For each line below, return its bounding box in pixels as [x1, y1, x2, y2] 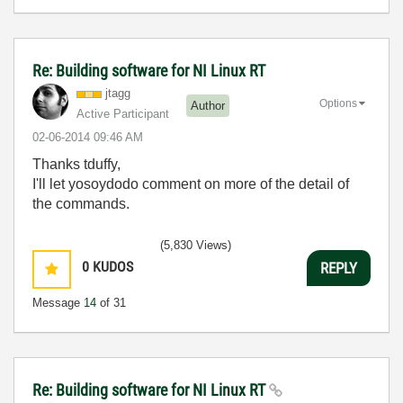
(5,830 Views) [160, 238, 231, 252]
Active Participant [76, 107, 169, 121]
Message [32, 296, 84, 309]
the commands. [32, 196, 130, 211]
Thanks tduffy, [32, 157, 121, 172]
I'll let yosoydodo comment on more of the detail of [32, 176, 349, 192]
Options [319, 96, 357, 110]
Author [191, 98, 225, 112]
